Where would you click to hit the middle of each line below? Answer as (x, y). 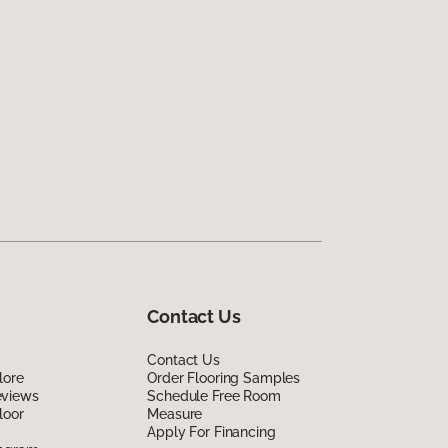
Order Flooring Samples (224, 377)
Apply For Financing (211, 431)
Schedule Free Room (214, 395)
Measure (175, 413)
